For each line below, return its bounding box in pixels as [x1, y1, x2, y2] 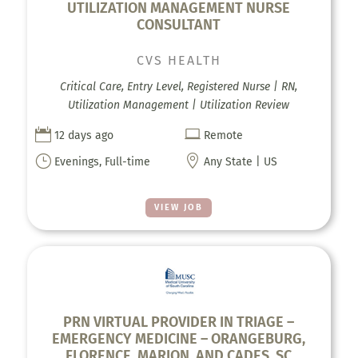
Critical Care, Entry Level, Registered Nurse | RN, [60, 79, 298, 93]
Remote [204, 128, 244, 142]
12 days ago [54, 128, 113, 142]
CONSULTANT [137, 15, 221, 34]
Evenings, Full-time [54, 154, 150, 169]
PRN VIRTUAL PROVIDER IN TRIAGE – [63, 313, 295, 332]
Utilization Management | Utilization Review [68, 97, 290, 112]
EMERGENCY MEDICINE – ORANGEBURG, [52, 330, 306, 348]
